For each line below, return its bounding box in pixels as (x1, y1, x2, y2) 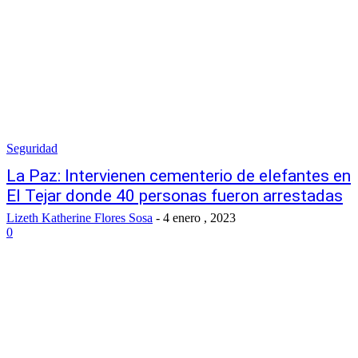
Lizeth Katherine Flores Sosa (6, 211, 153, 225)
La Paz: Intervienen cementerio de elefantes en (6, 166, 351, 185)
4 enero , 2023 (163, 211, 236, 225)
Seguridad (6, 141, 58, 155)
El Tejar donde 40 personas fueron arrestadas (6, 186, 343, 205)
